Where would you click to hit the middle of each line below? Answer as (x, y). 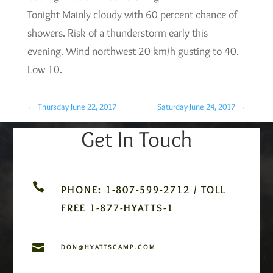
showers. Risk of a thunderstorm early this (117, 33)
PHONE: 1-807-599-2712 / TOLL (143, 189)
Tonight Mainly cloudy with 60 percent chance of (132, 14)
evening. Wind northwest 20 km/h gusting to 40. (133, 51)
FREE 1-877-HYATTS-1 (117, 207)
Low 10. (44, 69)
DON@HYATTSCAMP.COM (108, 246)
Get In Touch (136, 139)
